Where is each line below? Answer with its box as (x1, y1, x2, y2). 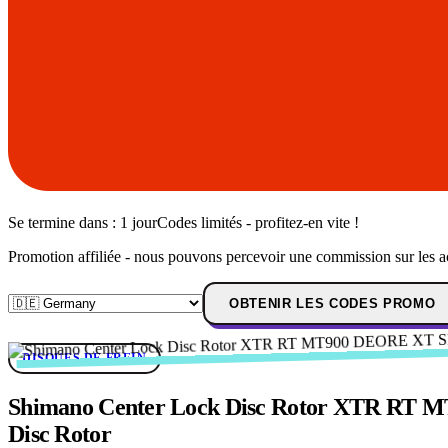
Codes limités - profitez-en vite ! (157, 214, 359, 232)
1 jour (120, 214, 157, 232)
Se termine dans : (8, 214, 120, 232)
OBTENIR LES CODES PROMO (229, 296, 436, 312)
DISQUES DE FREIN (22, 351, 147, 366)
